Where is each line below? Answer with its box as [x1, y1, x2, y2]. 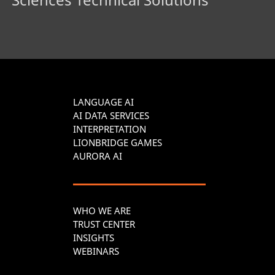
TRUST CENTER [73, 217, 135, 230]
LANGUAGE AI [73, 95, 134, 108]
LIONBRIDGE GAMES [73, 136, 162, 149]
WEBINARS [73, 244, 119, 257]
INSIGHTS [73, 231, 114, 244]
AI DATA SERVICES [73, 109, 149, 122]
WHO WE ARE [73, 204, 131, 217]
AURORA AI [73, 149, 122, 162]
